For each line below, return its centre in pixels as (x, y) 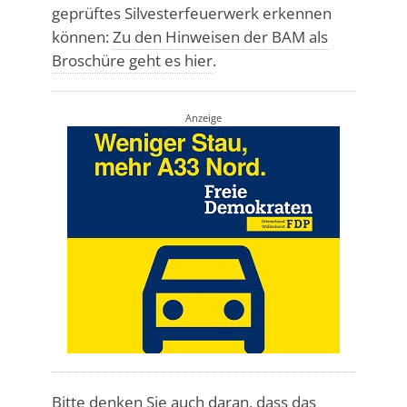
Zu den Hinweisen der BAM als (220, 36)
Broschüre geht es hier (132, 60)
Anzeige (203, 117)
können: (82, 36)
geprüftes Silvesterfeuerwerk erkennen (191, 13)
